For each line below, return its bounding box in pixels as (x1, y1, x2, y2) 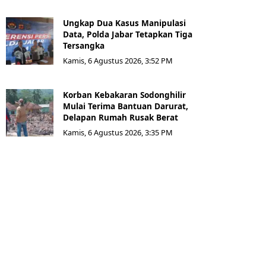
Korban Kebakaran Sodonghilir (63, 88, 186, 100)
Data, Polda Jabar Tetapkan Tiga (63, 28, 192, 40)
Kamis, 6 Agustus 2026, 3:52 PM (63, 55, 173, 66)
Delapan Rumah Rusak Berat (63, 111, 178, 123)
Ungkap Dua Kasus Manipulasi (63, 17, 186, 28)
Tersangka (63, 39, 107, 51)
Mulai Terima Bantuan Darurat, (63, 100, 188, 112)
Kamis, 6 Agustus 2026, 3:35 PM (63, 126, 173, 138)
